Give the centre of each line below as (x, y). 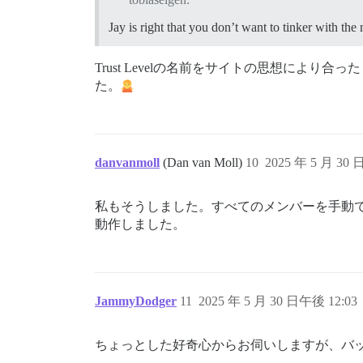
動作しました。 (140, 224)
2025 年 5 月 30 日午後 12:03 (278, 301)
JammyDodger (136, 301)
